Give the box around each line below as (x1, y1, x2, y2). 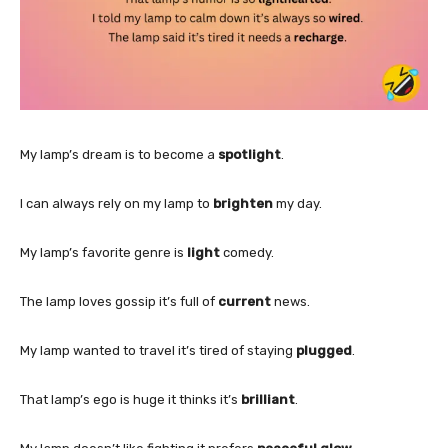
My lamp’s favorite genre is (20, 244, 187, 260)
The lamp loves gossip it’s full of (20, 293, 218, 309)
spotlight (218, 146, 281, 162)
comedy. (223, 244, 274, 260)
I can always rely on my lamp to (20, 195, 213, 211)
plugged (296, 342, 352, 358)
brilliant (241, 391, 295, 407)
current (218, 293, 271, 309)
